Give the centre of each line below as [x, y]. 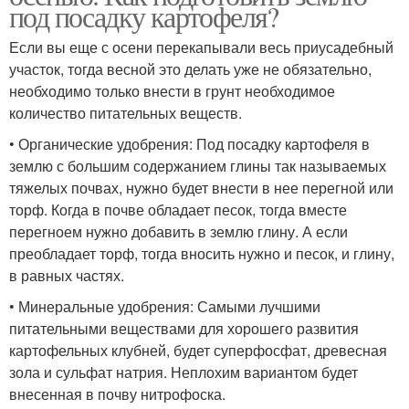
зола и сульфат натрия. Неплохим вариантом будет [184, 372]
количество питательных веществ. [126, 112]
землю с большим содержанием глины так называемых [198, 165]
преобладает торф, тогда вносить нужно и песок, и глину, [202, 253]
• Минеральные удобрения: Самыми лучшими [165, 306]
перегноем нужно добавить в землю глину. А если [178, 231]
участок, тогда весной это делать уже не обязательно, [190, 68]
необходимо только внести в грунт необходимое [172, 90]
